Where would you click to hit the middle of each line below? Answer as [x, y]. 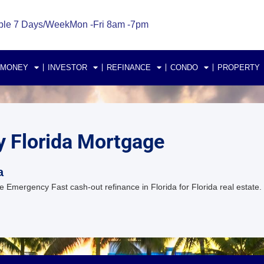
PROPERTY [239, 67]
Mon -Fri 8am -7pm [109, 25]
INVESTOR [67, 67]
